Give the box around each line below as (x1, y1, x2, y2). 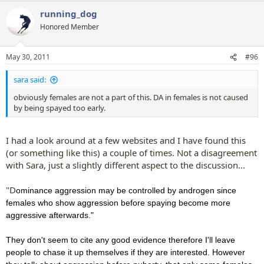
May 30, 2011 (6, 52, 50, 62)
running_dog (40, 7, 97, 19)
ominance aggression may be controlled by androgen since (16, 185, 236, 195)
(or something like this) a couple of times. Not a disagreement (6, 146, 257, 159)
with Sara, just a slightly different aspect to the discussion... (6, 159, 245, 171)
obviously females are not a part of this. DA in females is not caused (14, 92, 248, 103)
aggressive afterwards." (6, 210, 94, 220)
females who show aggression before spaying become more (6, 197, 230, 207)
